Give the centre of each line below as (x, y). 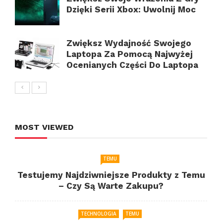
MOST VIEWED (44, 127)
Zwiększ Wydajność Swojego (129, 43)
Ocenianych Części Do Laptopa (134, 65)
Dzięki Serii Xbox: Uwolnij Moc (131, 9)
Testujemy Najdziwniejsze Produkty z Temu (111, 175)
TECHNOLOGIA (99, 213)
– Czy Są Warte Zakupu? (111, 186)
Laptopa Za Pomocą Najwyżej (130, 54)
